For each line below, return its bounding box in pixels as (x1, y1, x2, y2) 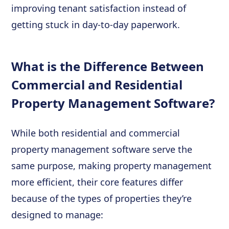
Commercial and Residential (11, 76, 183, 93)
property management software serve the (11, 143, 193, 155)
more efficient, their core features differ (11, 176, 184, 188)
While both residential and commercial (11, 127, 180, 139)
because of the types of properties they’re (11, 192, 192, 204)
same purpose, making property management (11, 159, 212, 172)
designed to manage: (11, 209, 104, 221)
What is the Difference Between (11, 58, 204, 75)
